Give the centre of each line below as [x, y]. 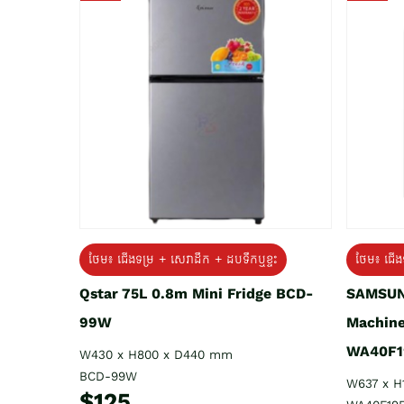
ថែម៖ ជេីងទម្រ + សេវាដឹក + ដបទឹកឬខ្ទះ [183, 259]
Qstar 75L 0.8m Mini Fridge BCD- [196, 293]
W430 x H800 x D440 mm [156, 354]
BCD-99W [108, 376]
